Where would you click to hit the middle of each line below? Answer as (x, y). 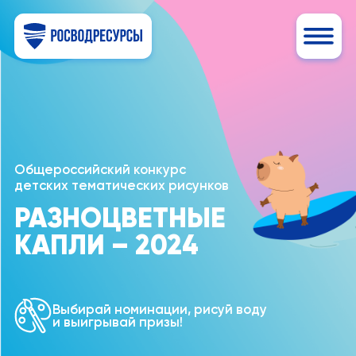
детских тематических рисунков (121, 186)
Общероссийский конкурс (100, 170)
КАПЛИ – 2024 (106, 245)
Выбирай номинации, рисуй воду (159, 310)
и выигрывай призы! (117, 322)
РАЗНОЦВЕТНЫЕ (120, 218)
